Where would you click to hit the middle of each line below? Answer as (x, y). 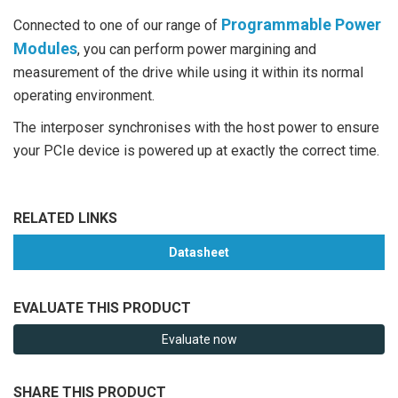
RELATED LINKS (65, 218)
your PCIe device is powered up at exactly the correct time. (196, 150)
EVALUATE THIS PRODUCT (102, 307)
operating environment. (84, 95)
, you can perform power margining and (197, 49)
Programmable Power (301, 24)
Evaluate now (199, 339)
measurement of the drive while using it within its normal (188, 72)
